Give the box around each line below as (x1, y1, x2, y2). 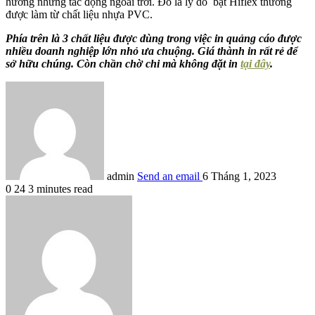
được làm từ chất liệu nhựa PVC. (6, 8, 153, 21)
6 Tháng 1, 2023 (202, 170, 276, 183)
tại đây (240, 58, 270, 70)
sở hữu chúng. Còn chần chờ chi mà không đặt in (6, 58, 240, 70)
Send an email (137, 170, 200, 183)
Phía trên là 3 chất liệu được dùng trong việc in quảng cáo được (6, 32, 302, 45)
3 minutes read (28, 183, 93, 195)
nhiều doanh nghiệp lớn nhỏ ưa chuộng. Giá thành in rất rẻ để (6, 45, 297, 58)
